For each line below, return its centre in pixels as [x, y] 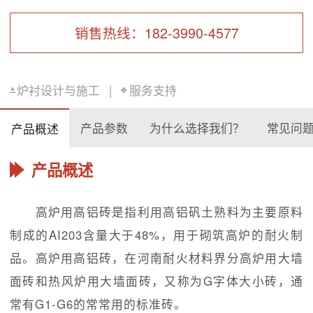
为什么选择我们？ [197, 128]
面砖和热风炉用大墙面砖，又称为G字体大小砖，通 [156, 281]
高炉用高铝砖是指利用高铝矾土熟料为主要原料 [156, 212]
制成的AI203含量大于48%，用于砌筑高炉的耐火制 [156, 235]
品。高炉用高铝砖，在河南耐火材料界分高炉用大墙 [156, 258]
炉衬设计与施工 [58, 90]
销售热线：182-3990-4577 [156, 32]
